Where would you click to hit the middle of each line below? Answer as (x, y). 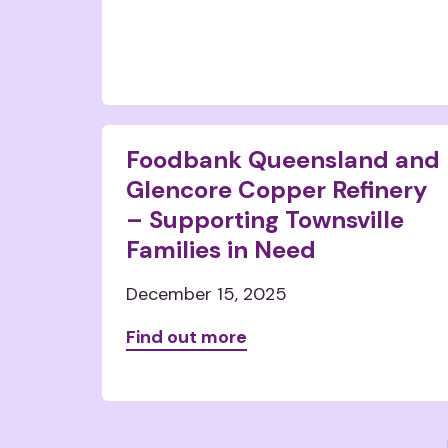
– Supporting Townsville (265, 219)
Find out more (186, 337)
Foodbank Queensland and (283, 159)
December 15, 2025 (206, 294)
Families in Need (221, 249)
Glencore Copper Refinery (276, 189)
